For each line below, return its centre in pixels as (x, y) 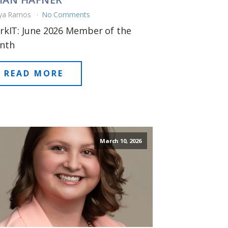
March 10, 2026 (120, 140)
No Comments (66, 14)
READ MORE (34, 73)
